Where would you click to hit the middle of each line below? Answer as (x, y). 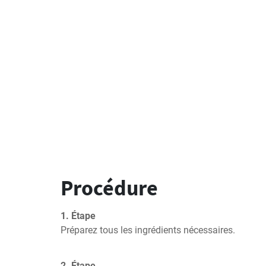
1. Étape (78, 216)
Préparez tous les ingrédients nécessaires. (148, 230)
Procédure (109, 188)
